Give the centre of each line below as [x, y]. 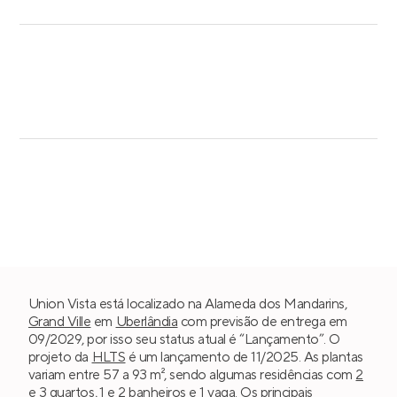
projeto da [60, 357]
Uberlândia [147, 321]
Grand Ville [60, 321]
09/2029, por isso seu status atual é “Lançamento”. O [184, 339]
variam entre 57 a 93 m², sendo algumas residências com [192, 374]
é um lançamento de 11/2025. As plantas [244, 357]
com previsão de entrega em [262, 321]
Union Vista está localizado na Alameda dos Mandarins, [188, 304]
